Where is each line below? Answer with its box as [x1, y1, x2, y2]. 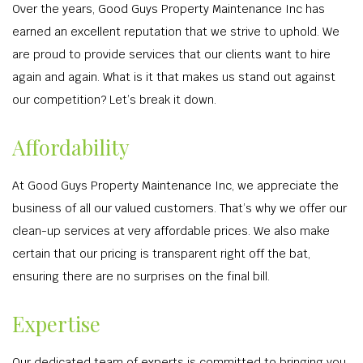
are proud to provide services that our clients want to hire [12, 47, 331, 62]
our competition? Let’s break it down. [12, 92, 216, 107]
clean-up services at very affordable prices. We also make [12, 224, 330, 238]
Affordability [12, 133, 130, 160]
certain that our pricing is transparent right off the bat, [12, 246, 310, 261]
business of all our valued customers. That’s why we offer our [12, 201, 347, 216]
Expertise [12, 310, 100, 337]
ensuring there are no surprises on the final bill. [12, 269, 270, 284]
